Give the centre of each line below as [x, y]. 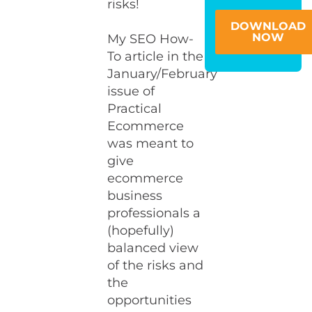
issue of [131, 91]
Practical [135, 109]
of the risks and [156, 265]
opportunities [150, 300]
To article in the [156, 56]
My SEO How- [151, 39]
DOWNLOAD [268, 26]
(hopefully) [141, 231]
